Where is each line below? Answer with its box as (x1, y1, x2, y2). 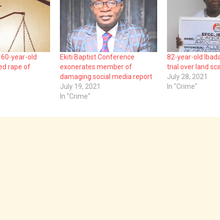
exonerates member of (59, 63, 132, 71)
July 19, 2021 (59, 82, 101, 91)
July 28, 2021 (166, 73, 208, 81)
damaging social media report (59, 73, 152, 81)
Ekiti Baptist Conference (59, 53, 135, 61)
